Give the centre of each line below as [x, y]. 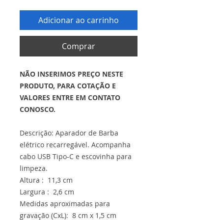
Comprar [79, 46]
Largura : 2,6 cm [47, 192]
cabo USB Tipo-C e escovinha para [76, 156]
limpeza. [34, 168]
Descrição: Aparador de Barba [69, 133]
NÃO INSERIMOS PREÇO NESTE [71, 74]
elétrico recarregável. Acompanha [75, 145]
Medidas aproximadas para [65, 204]
